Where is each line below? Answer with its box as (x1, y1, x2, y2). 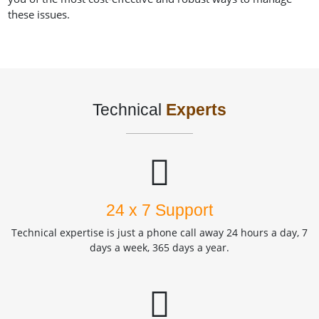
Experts (166, 101, 226, 120)
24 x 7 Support (106, 201, 213, 220)
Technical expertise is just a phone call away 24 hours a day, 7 (11, 226, 308, 240)
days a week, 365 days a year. (90, 241, 229, 255)
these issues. (7, 7, 70, 22)
